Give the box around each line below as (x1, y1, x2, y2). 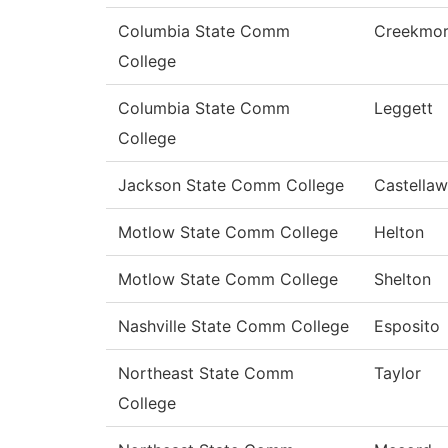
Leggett (374, 98, 433, 119)
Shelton (374, 269, 431, 290)
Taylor (374, 363, 421, 384)
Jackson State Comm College (118, 175, 344, 196)
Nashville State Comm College (118, 316, 349, 337)
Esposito (374, 316, 440, 337)
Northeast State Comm (118, 363, 294, 384)
